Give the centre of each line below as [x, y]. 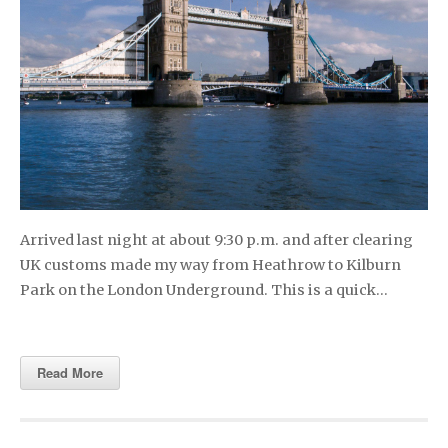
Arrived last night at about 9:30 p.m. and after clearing [216, 239]
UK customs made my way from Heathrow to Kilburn [210, 264]
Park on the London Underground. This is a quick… [204, 289]
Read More [70, 372]
